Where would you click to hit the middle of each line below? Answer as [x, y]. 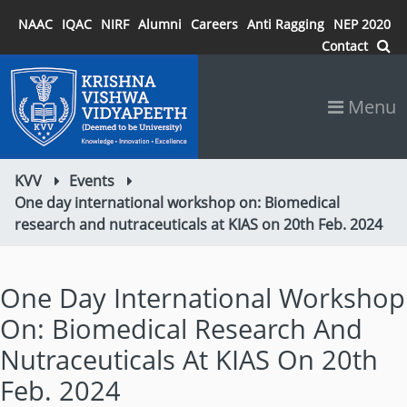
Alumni [160, 24]
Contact [345, 46]
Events [92, 181]
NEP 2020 [362, 24]
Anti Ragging [286, 24]
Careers [214, 24]
